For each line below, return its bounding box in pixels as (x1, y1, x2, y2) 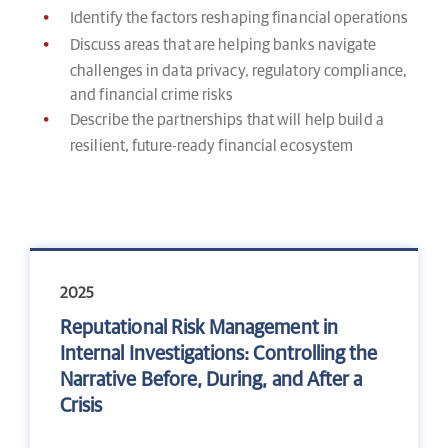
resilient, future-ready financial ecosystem (70, 137, 354, 154)
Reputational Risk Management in (60, 317, 338, 338)
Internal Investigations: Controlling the (60, 343, 378, 364)
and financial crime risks (70, 86, 234, 103)
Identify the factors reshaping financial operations (70, 9, 409, 26)
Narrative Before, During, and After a (60, 369, 363, 390)
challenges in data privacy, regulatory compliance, (70, 62, 408, 79)
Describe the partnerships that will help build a (70, 111, 384, 128)
